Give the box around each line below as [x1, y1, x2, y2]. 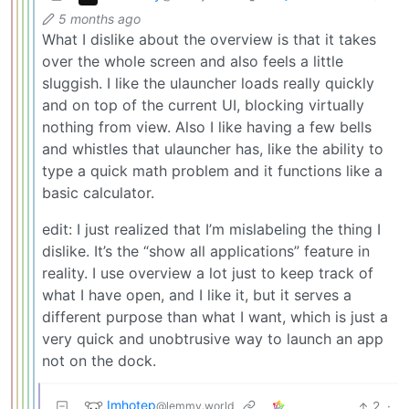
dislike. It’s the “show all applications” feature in [42, 242, 370, 261]
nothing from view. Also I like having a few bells [42, 118, 372, 137]
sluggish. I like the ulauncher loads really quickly [42, 74, 374, 93]
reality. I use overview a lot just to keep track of [42, 264, 373, 283]
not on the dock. [42, 351, 156, 371]
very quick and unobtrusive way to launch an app [42, 330, 383, 349]
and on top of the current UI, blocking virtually [42, 96, 364, 115]
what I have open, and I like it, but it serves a [42, 286, 351, 305]
